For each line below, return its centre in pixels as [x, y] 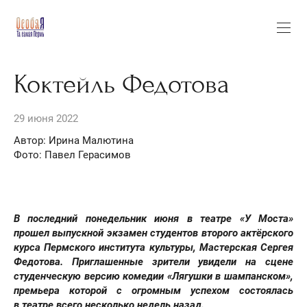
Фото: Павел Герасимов [72, 155]
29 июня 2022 [46, 118]
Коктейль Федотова [122, 84]
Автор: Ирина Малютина [74, 140]
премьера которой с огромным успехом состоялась [153, 290]
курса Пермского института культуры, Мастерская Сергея [153, 247]
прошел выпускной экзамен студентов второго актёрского [153, 233]
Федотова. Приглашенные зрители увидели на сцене [153, 261]
